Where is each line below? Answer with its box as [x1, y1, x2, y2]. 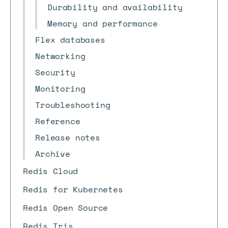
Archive [35, 148, 70, 160]
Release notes [35, 131, 100, 144]
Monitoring [35, 82, 85, 95]
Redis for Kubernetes [23, 183, 123, 195]
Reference [35, 115, 80, 127]
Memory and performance [47, 17, 158, 30]
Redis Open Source [23, 202, 108, 214]
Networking [35, 50, 85, 62]
